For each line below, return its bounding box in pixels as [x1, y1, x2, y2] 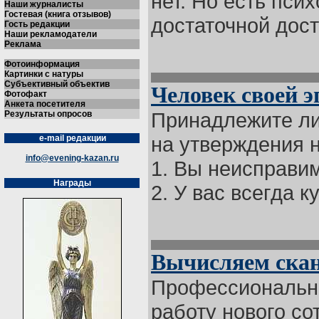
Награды [53, 178, 91, 188]
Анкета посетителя [4, 99, 85, 109]
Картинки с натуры [4, 69, 83, 79]
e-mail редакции [38, 133, 106, 143]
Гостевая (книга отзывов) [4, 9, 111, 19]
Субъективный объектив [4, 79, 110, 89]
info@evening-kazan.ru [25, 153, 119, 163]
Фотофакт [4, 89, 47, 99]
